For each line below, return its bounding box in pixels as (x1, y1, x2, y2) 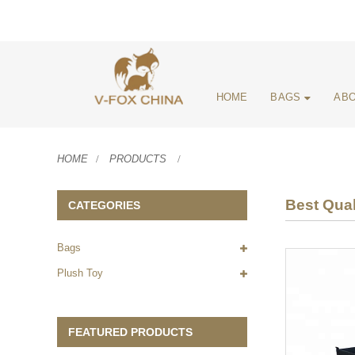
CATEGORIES (68, 198, 141, 212)
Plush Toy (57, 267, 103, 280)
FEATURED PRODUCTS (68, 325, 193, 338)
